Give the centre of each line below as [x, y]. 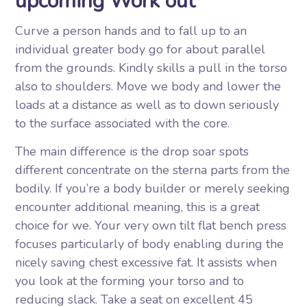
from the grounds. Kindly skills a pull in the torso [151, 68]
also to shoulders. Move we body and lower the [148, 86]
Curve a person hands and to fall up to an [131, 31]
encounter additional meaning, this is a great [138, 207]
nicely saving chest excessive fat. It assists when [146, 262]
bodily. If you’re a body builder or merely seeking [153, 188]
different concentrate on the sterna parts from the [153, 170]
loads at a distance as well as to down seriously [147, 105]
